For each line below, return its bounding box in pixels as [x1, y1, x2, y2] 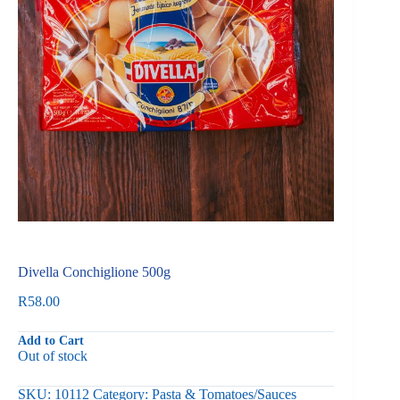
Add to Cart [18, 334, 84, 348]
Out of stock [18, 348, 87, 364]
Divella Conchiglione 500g [18, 264, 171, 280]
